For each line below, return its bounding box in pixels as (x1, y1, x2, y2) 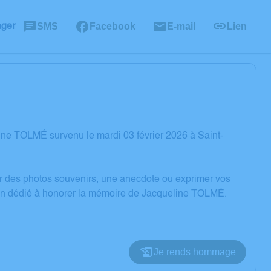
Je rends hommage (154, 247, 236, 257)
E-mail (167, 21, 195, 31)
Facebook (90, 21, 135, 31)
